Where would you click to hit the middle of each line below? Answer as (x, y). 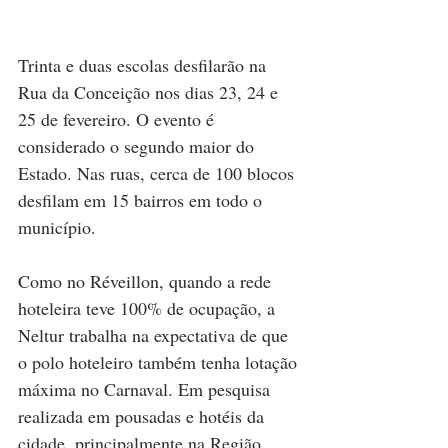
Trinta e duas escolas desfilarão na (144, 64)
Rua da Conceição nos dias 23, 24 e (150, 91)
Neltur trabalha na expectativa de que (155, 334)
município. (57, 226)
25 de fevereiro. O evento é (118, 118)
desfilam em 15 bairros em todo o (142, 199)
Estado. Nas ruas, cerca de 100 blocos (158, 172)
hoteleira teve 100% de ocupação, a (149, 307)
